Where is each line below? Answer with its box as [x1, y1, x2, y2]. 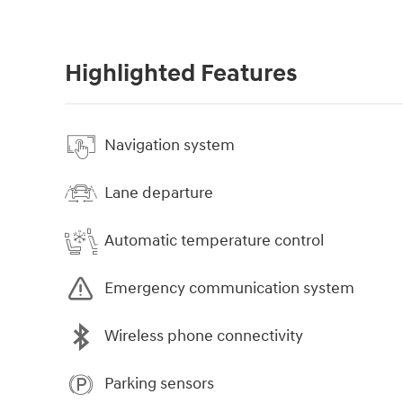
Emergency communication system [104, 278, 354, 300]
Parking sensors [104, 373, 214, 395]
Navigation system [104, 135, 235, 157]
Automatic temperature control [104, 230, 324, 252]
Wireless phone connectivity [104, 326, 303, 347]
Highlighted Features [65, 58, 297, 89]
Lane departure [104, 183, 213, 204]
